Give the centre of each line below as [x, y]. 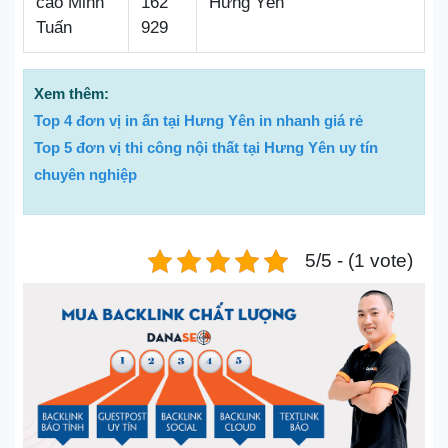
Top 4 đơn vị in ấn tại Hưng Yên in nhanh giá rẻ [198, 121]
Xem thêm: [73, 94]
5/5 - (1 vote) [359, 261]
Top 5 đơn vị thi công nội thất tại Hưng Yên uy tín [206, 148]
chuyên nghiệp [85, 175]
